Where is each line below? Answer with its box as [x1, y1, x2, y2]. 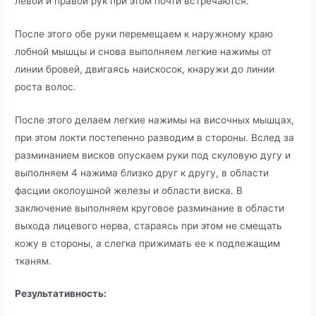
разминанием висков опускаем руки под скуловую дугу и [15, 149, 291, 161]
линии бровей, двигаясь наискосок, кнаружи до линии [15, 63, 275, 75]
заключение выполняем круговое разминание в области [15, 202, 285, 214]
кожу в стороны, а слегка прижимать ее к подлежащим [15, 237, 281, 249]
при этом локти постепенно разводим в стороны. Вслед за [15, 131, 295, 143]
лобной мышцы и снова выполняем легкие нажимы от [15, 45, 272, 57]
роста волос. [15, 80, 77, 92]
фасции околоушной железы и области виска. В [15, 184, 243, 196]
